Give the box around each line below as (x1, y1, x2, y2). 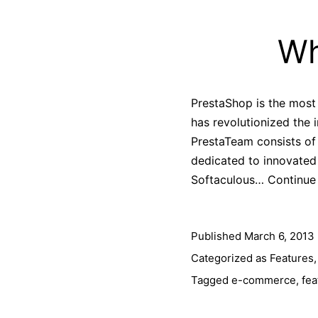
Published (190, 229, 244, 243)
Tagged (190, 273, 231, 287)
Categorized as (190, 251, 270, 265)
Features (269, 251, 314, 265)
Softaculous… (190, 172, 268, 187)
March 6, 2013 (243, 229, 314, 243)
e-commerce (231, 273, 296, 287)
